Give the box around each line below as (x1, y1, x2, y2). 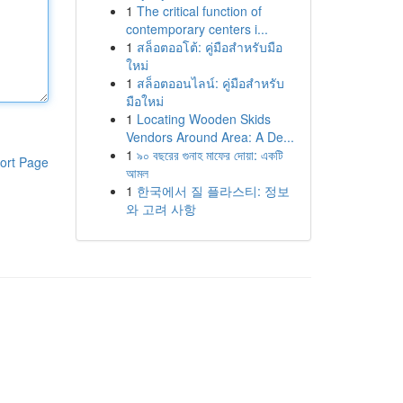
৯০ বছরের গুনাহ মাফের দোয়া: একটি (136, 146, 283, 164)
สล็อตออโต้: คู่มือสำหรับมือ (136, 38, 282, 56)
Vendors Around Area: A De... (125, 128, 294, 146)
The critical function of (136, 2, 262, 20)
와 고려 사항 (125, 200, 196, 218)
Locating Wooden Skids (136, 110, 271, 128)
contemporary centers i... (125, 20, 268, 38)
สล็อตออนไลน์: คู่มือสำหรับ (136, 74, 284, 92)
